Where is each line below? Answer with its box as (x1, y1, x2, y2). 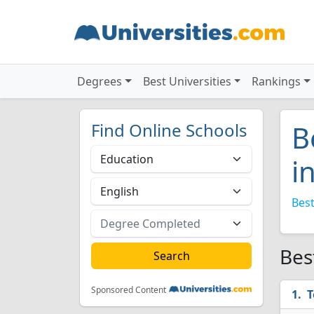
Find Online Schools (91, 118, 247, 142)
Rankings (252, 74, 301, 89)
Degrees (77, 74, 122, 89)
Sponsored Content (91, 284, 166, 296)
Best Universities (142, 74, 231, 89)
